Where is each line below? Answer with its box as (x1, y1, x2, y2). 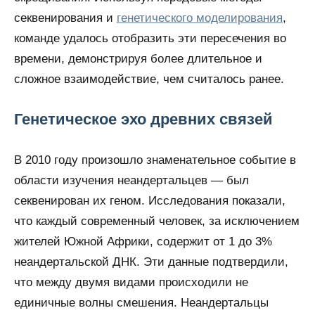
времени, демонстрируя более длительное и (14, 52, 262, 66)
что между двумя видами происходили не (14, 276, 248, 290)
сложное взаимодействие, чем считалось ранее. (14, 72, 284, 86)
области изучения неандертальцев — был (14, 174, 249, 188)
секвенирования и (14, 11, 117, 25)
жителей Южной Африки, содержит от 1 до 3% (14, 235, 272, 249)
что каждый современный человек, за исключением (14, 214, 300, 229)
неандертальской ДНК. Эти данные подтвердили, (14, 255, 288, 269)
